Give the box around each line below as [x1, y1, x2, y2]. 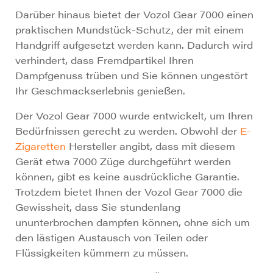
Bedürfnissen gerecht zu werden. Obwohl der [15, 124, 240, 138]
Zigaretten [15, 139, 66, 154]
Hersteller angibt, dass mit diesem [66, 139, 235, 154]
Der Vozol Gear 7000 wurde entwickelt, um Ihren [15, 108, 253, 123]
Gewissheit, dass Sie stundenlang [15, 200, 180, 214]
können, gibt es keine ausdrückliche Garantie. [15, 169, 239, 184]
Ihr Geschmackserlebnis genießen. [15, 83, 185, 98]
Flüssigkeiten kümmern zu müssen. [15, 246, 188, 260]
